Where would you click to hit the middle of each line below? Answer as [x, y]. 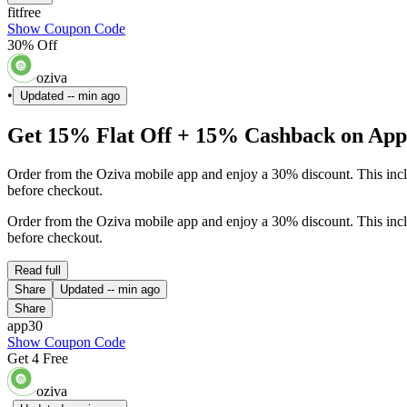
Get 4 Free [38, 359]
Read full [38, 271]
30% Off [32, 45]
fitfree [24, 13]
